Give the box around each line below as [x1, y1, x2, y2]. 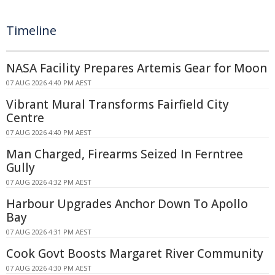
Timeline [6, 21, 56, 39]
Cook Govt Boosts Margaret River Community [6, 245, 263, 261]
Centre [6, 109, 44, 126]
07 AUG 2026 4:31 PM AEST [6, 227, 91, 236]
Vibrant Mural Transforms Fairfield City [6, 96, 229, 112]
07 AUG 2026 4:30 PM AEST [6, 263, 91, 273]
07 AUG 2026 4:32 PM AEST [6, 177, 91, 187]
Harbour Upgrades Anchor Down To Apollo [6, 195, 248, 212]
